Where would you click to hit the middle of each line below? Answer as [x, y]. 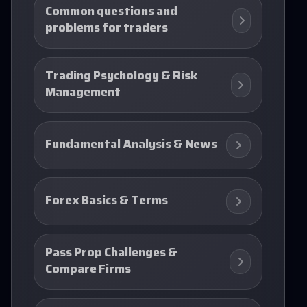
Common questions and [111, 12]
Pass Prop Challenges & [111, 253]
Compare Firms [88, 270]
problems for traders [107, 28]
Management [83, 93]
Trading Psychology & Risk [122, 76]
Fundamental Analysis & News [131, 145]
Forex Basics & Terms [107, 201]
